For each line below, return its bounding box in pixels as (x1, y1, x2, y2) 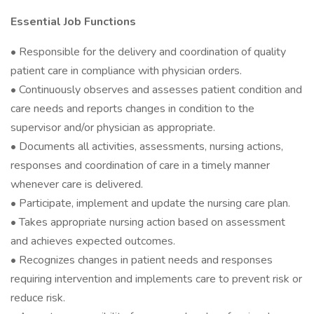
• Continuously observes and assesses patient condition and (11, 82, 302, 97)
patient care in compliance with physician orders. (11, 63, 242, 78)
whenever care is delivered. (11, 177, 143, 192)
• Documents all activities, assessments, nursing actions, (11, 139, 283, 154)
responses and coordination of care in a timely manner (11, 158, 270, 173)
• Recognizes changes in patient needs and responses (11, 252, 273, 268)
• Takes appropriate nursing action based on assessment (11, 214, 285, 230)
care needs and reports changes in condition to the (11, 101, 254, 116)
